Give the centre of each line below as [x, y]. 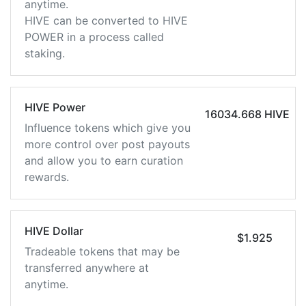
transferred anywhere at [87, 268]
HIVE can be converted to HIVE [106, 20]
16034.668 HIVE [247, 114]
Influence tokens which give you [108, 128]
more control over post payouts [107, 144]
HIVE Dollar [54, 231]
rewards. [47, 177]
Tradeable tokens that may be [102, 251]
